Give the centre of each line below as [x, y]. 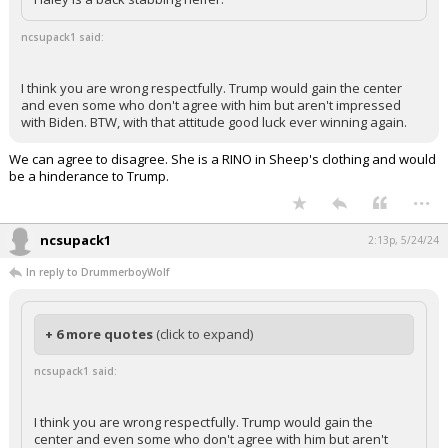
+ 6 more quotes [100, 334]
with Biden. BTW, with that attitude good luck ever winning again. [214, 122]
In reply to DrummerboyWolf [97, 272]
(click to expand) [204, 334]
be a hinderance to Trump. [89, 176]
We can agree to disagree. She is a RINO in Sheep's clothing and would [222, 159]
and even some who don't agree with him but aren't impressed [211, 105]
